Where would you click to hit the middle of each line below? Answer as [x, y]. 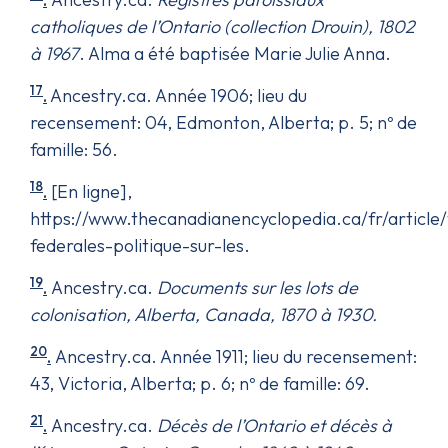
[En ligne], [89, 191]
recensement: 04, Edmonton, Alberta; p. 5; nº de [223, 122]
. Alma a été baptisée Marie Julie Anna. [235, 53]
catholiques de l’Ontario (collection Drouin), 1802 [222, 26]
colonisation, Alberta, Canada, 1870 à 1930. [203, 314]
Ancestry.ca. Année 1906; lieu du [177, 95]
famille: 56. [74, 149]
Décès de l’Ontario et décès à [274, 425]
